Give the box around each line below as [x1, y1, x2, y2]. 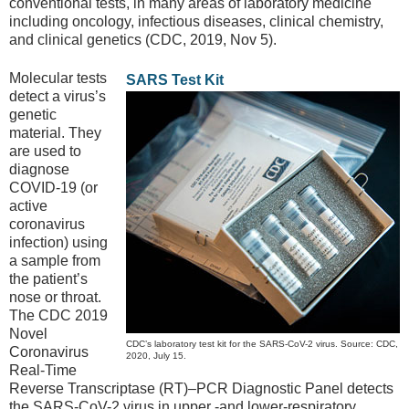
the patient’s [9, 271, 88, 288]
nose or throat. [9, 289, 101, 306]
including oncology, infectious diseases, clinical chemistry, [9, 13, 383, 29]
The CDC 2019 [9, 308, 108, 324]
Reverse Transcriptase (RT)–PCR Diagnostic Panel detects [9, 381, 393, 397]
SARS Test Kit [126, 72, 224, 89]
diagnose [9, 162, 69, 178]
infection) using [9, 235, 108, 251]
